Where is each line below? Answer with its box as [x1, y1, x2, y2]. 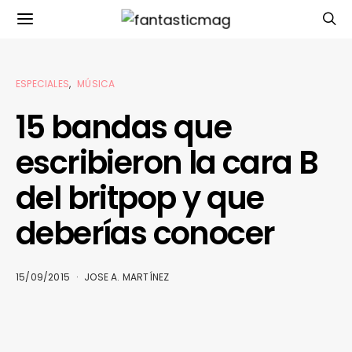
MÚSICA [77, 77, 115, 90]
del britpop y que [16, 176, 264, 220]
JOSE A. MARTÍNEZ [84, 270, 170, 284]
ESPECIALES [16, 77, 69, 90]
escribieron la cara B [16, 141, 318, 185]
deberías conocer [16, 211, 275, 255]
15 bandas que [16, 105, 232, 149]
